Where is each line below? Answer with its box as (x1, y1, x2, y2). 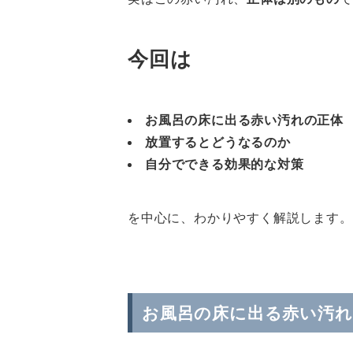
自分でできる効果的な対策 (145, 156, 304, 172)
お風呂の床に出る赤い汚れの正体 (145, 112, 344, 128)
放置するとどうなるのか (145, 134, 291, 150)
